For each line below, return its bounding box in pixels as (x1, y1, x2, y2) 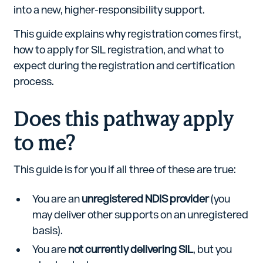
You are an (32, 193, 82, 205)
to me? (13, 126, 75, 157)
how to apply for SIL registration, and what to (13, 43, 224, 56)
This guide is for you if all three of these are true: (13, 163, 236, 176)
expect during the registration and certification (13, 59, 235, 72)
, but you (193, 242, 232, 255)
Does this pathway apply (13, 102, 233, 133)
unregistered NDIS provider (82, 193, 209, 205)
